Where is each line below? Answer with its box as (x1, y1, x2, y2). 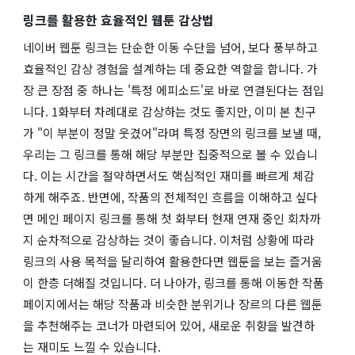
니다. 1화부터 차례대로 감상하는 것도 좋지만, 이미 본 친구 (23, 102, 316, 120)
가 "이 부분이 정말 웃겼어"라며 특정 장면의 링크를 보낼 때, (23, 124, 321, 141)
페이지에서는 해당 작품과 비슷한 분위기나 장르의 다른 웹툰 (23, 295, 323, 312)
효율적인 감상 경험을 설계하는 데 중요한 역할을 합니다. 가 (23, 59, 318, 77)
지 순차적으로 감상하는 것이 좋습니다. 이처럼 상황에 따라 (23, 231, 315, 248)
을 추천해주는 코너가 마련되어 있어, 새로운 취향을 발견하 (23, 316, 315, 334)
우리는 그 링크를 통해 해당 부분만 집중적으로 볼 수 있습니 (23, 145, 318, 162)
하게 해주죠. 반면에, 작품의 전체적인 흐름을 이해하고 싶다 (23, 188, 318, 205)
